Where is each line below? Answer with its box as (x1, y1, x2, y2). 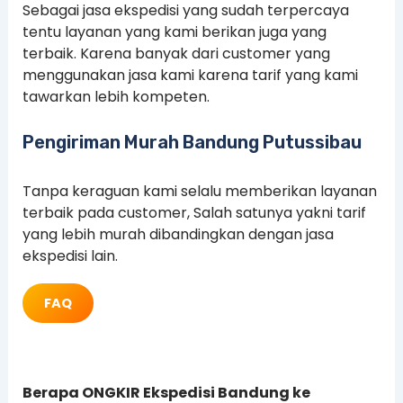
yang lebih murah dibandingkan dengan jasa (22, 224, 334, 246)
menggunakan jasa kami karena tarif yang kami (22, 64, 358, 85)
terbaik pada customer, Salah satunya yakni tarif (22, 202, 366, 224)
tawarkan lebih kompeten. (22, 85, 210, 107)
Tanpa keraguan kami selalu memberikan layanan (22, 181, 377, 202)
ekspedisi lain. (22, 246, 118, 267)
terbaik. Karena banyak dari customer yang (22, 42, 330, 64)
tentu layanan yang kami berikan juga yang (22, 21, 327, 42)
